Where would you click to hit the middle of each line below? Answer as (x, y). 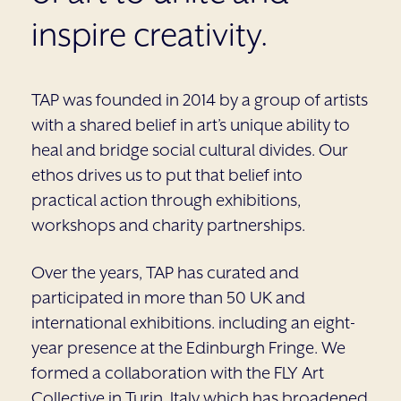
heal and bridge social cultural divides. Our (190, 149)
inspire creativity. (149, 34)
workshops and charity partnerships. (168, 225)
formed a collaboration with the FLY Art (178, 372)
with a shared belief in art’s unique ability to (191, 124)
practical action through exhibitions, (166, 200)
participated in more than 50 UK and (168, 297)
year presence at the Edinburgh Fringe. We (188, 347)
